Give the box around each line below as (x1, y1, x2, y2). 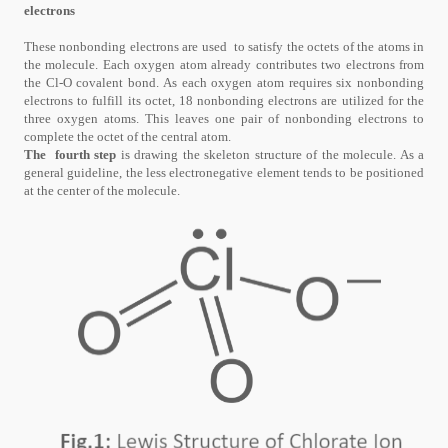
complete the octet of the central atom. (24, 128, 231, 144)
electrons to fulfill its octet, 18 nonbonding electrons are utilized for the (24, 92, 424, 108)
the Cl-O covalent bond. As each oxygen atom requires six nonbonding (24, 74, 424, 90)
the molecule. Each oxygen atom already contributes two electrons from (24, 56, 424, 72)
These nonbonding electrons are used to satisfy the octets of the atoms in (24, 38, 424, 54)
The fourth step (24, 146, 117, 162)
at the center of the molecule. (24, 182, 180, 198)
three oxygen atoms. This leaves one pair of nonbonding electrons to (24, 110, 424, 126)
